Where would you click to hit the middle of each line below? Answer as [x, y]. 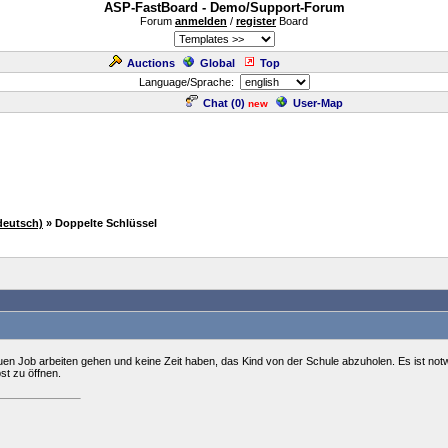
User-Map [318, 103]
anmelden [201, 21]
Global [217, 63]
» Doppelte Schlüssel [101, 223]
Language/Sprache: [189, 82]
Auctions [151, 63]
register [256, 21]
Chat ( [219, 103]
